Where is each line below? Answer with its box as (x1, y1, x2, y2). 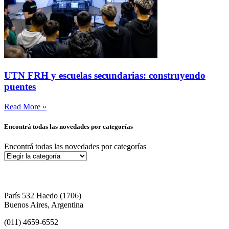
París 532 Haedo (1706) (4, 191, 81, 200)
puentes (4, 81, 36, 92)
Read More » (4, 102, 47, 111)
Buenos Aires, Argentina (4, 200, 83, 209)
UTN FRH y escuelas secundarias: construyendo (4, 70, 205, 81)
